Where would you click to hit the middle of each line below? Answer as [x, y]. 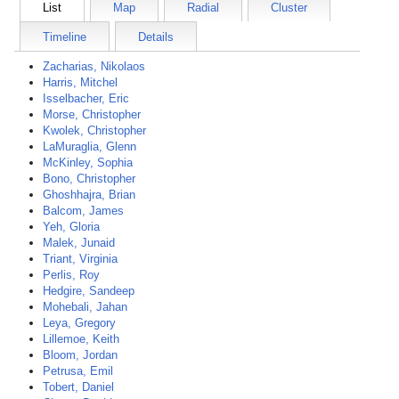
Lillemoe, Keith [81, 339]
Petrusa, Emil [78, 371]
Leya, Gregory [79, 323]
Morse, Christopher [92, 114]
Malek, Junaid [79, 243]
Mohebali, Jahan [85, 307]
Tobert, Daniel [78, 387]
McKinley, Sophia [88, 163]
